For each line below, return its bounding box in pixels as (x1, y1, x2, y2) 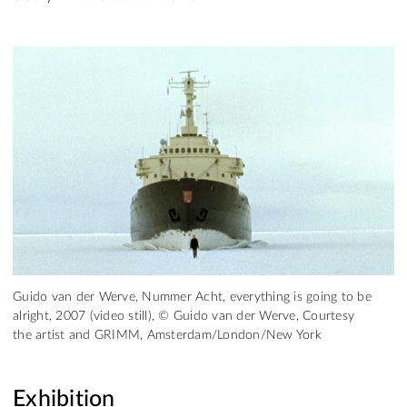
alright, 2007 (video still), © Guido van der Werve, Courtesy (13, 310, 354, 323)
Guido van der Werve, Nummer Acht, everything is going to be (13, 291, 372, 303)
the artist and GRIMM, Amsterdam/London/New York (13, 329, 322, 342)
